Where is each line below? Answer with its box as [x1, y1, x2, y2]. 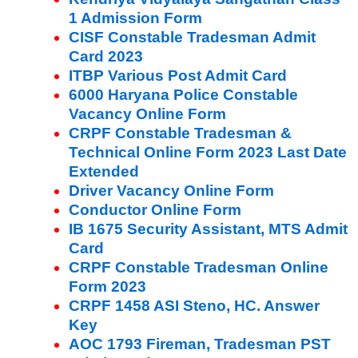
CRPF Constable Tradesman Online [69, 258, 328, 276]
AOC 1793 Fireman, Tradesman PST [69, 335, 331, 352]
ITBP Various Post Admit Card [69, 66, 287, 84]
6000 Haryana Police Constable [69, 86, 298, 103]
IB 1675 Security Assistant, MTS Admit [69, 220, 348, 237]
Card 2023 [69, 47, 143, 65]
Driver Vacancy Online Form [69, 181, 274, 199]
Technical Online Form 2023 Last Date [69, 143, 347, 161]
